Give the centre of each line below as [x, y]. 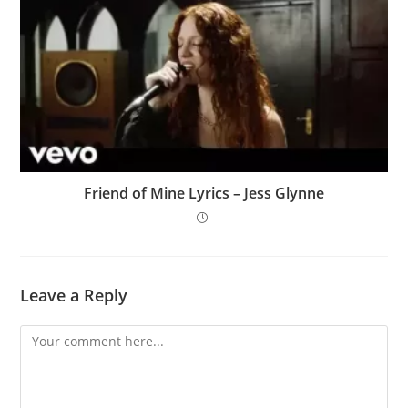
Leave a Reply [74, 295]
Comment [49, 335]
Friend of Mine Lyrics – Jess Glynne [204, 193]
